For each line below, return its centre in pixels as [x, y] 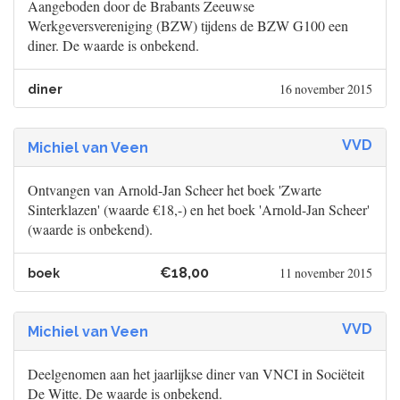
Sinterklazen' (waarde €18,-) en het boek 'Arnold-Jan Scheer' [199, 210]
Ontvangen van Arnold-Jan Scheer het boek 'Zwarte [175, 190]
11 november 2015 [325, 273]
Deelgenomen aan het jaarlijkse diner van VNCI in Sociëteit [196, 374]
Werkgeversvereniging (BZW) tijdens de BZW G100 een [188, 26]
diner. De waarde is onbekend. [113, 46]
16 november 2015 [325, 89]
